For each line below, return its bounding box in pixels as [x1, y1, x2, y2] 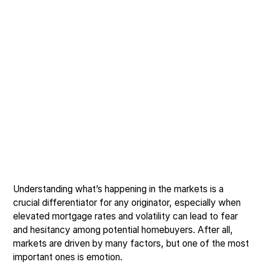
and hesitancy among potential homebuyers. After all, [13, 224, 234, 235]
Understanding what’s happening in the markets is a [13, 183, 224, 195]
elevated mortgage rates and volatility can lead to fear [13, 210, 238, 222]
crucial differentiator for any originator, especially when [13, 196, 241, 208]
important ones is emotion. [13, 251, 123, 263]
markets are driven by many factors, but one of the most [13, 237, 250, 249]
